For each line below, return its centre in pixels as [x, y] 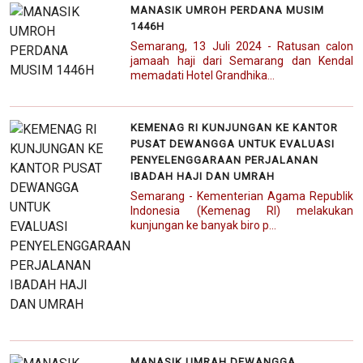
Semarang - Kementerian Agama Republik [242, 196]
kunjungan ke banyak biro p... [204, 226]
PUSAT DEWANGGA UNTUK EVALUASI [233, 144]
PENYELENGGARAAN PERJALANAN [225, 160]
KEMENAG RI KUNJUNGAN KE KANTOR [235, 128]
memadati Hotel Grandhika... [203, 76]
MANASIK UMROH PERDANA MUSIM [228, 11]
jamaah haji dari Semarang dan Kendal [242, 61]
